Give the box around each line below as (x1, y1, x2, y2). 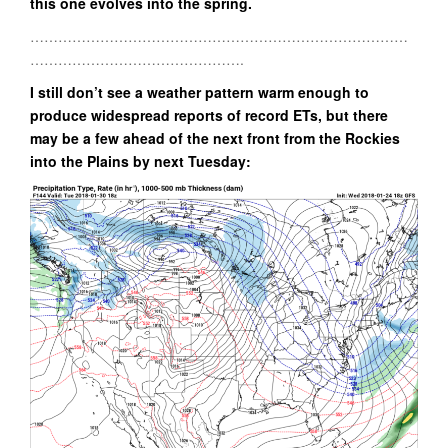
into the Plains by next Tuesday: (30, 150, 251, 171)
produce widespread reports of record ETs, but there (30, 104, 388, 125)
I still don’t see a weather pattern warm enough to (30, 81, 369, 102)
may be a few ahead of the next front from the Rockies (30, 127, 400, 148)
